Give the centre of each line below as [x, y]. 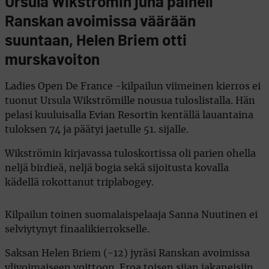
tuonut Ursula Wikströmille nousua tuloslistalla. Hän [130, 101]
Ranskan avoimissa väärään [100, 21]
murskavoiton [52, 60]
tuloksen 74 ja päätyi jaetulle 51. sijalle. [97, 129]
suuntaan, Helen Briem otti [96, 41]
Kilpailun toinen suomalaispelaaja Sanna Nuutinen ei [131, 215]
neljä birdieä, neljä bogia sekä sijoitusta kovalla [117, 168]
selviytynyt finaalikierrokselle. [77, 229]
